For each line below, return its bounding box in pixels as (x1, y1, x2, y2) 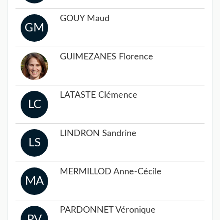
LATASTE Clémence (60, 90, 137, 100)
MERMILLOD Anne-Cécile (60, 167, 162, 176)
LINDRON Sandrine (60, 129, 137, 138)
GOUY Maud (60, 14, 110, 23)
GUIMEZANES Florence (60, 52, 153, 61)
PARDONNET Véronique (60, 205, 156, 215)
